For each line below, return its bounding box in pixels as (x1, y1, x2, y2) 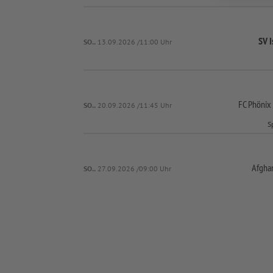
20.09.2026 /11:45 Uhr (97, 100, 172, 110)
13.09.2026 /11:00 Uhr (97, 37, 172, 46)
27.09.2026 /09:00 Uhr (97, 163, 172, 173)
